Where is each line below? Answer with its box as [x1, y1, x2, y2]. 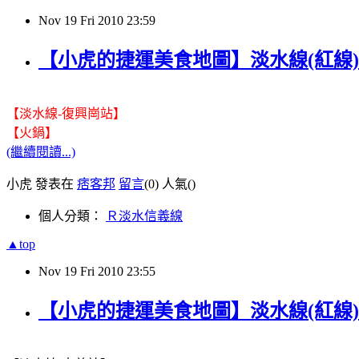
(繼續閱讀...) [6, 145, 75, 159]
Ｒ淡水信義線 [106, 209, 183, 224]
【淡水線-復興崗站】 [6, 107, 126, 121]
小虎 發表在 [6, 177, 77, 192]
